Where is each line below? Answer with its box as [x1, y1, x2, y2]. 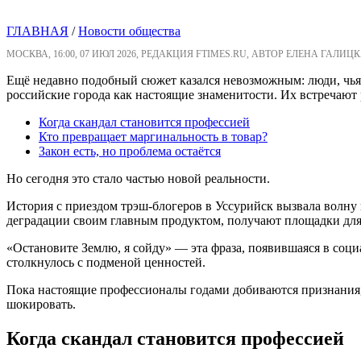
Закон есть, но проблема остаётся [39, 144, 221, 159]
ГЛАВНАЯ [6, 24, 68, 39]
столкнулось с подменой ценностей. [6, 255, 205, 270]
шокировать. [6, 297, 76, 312]
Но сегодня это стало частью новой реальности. [6, 172, 270, 186]
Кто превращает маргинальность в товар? [39, 130, 268, 144]
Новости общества [78, 24, 180, 39]
